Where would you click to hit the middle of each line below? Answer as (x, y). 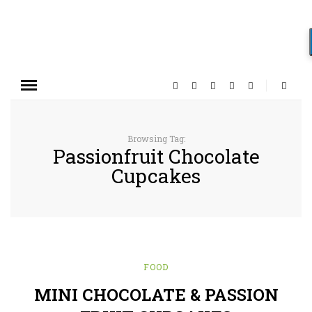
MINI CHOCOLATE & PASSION (156, 295)
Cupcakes (156, 176)
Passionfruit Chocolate (156, 156)
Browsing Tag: (156, 139)
